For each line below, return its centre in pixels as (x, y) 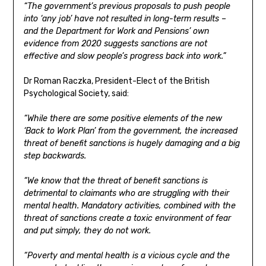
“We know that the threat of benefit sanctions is (115, 181)
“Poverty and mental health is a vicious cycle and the (126, 256)
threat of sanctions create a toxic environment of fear (127, 218)
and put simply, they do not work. (87, 231)
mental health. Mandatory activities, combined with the (129, 206)
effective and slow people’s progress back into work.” (125, 56)
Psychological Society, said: (76, 94)
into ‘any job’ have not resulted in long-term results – (125, 19)
